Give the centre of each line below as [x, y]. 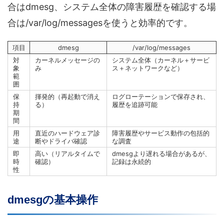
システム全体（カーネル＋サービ [161, 60]
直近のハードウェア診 [67, 133]
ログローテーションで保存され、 [161, 97]
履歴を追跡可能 [135, 105]
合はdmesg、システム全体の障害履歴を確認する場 [112, 7]
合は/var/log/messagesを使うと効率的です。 [100, 23]
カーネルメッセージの [67, 60]
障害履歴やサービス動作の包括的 [161, 133]
